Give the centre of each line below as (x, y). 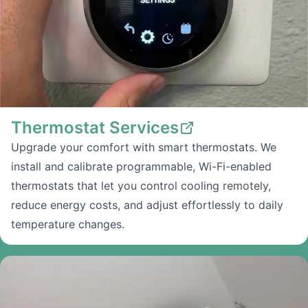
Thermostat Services (95, 128)
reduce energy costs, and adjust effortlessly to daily (147, 205)
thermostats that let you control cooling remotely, (141, 186)
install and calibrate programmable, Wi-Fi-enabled (141, 166)
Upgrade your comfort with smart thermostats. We (144, 147)
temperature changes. (68, 224)
